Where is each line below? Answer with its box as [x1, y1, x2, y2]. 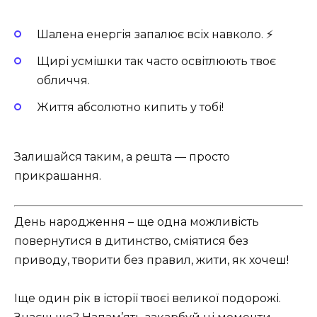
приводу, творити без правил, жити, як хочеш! [14, 253, 289, 267]
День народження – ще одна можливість [14, 214, 259, 229]
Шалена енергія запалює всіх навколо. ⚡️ [37, 27, 273, 41]
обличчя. [37, 73, 90, 87]
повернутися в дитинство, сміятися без [14, 234, 248, 248]
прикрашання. [14, 169, 101, 183]
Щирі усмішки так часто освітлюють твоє [37, 54, 276, 68]
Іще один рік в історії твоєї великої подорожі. [14, 291, 281, 305]
